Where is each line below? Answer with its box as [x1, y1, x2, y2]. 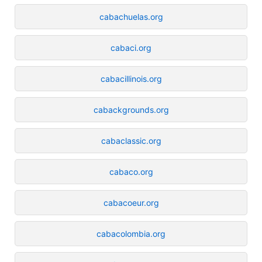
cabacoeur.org [103, 197, 159, 208]
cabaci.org [111, 42, 151, 53]
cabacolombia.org [96, 228, 166, 239]
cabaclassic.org [101, 135, 161, 146]
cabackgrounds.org [93, 104, 169, 115]
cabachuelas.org [99, 11, 163, 22]
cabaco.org [109, 166, 153, 177]
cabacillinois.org [100, 73, 162, 84]
